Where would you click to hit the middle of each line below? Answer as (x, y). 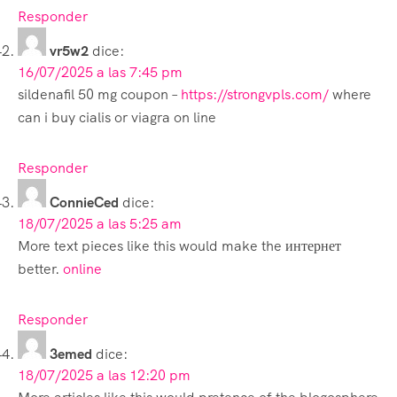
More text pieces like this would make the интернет (179, 245)
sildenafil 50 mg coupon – (99, 94)
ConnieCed (84, 202)
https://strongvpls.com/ (255, 94)
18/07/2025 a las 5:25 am (100, 223)
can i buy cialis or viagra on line (117, 117)
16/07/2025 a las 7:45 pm (100, 72)
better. (40, 269)
